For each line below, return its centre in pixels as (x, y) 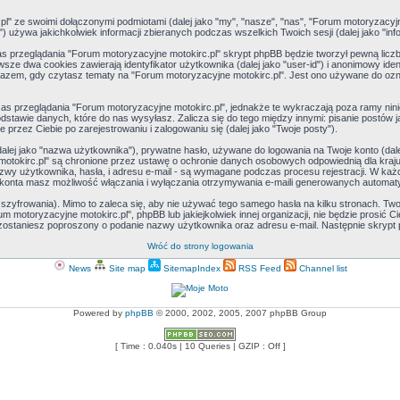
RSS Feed (258, 268)
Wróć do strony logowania (200, 246)
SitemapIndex (190, 268)
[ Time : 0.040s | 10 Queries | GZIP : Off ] (200, 346)
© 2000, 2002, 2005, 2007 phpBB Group (240, 313)
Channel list (321, 268)
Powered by (99, 313)
